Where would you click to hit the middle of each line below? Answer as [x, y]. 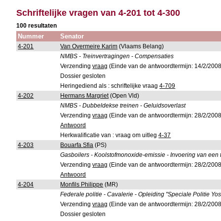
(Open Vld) [124, 96]
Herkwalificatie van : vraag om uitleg [110, 135]
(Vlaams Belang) [141, 46]
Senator [72, 36]
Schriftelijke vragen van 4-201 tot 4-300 [98, 13]
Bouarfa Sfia [77, 145]
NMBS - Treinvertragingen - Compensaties [117, 56]
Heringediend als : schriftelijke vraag [110, 86]
